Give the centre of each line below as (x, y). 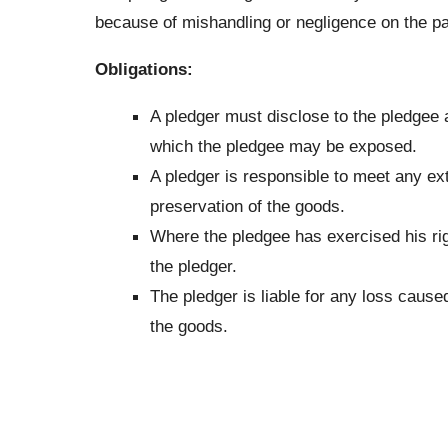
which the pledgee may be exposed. (283, 146)
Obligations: (143, 68)
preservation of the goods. (247, 206)
